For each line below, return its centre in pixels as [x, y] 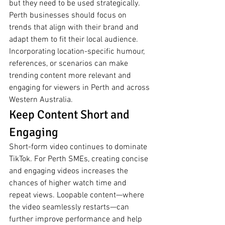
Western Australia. [41, 100]
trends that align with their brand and [75, 28]
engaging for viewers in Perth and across [80, 88]
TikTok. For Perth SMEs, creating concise [80, 159]
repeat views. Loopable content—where [78, 196]
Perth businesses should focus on [69, 16]
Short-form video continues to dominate [79, 147]
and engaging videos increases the [70, 172]
